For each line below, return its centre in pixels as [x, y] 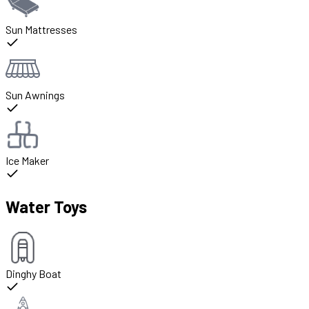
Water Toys [46, 207]
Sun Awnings [35, 95]
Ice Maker [27, 161]
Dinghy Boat [33, 274]
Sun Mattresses [41, 30]
